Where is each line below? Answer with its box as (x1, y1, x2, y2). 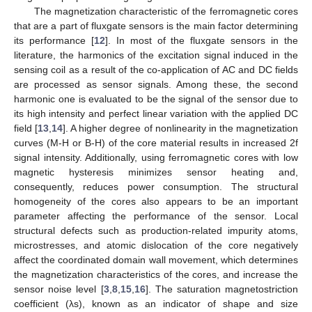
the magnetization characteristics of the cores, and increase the (14, 268, 298, 280)
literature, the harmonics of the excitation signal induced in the (14, 49, 298, 61)
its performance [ (14, 34, 94, 46)
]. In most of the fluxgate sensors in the (104, 34, 299, 46)
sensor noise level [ (14, 283, 104, 295)
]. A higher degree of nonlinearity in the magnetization (63, 122, 299, 134)
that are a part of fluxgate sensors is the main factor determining (14, 19, 298, 31)
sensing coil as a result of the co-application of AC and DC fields (14, 63, 298, 75)
